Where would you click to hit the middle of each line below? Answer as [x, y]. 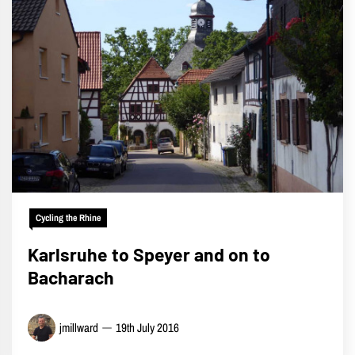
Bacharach [71, 277]
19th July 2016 [147, 327]
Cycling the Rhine [68, 218]
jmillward [79, 327]
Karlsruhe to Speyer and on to [149, 254]
